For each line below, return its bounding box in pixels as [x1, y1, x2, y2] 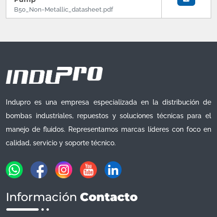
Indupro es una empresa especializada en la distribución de [6, 98, 211, 107]
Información [6, 190, 80, 204]
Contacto [80, 190, 138, 204]
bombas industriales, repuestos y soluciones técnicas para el [6, 112, 211, 120]
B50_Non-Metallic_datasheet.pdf [14, 5, 113, 13]
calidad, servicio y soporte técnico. [6, 139, 116, 147]
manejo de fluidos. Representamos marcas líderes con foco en [6, 125, 211, 134]
